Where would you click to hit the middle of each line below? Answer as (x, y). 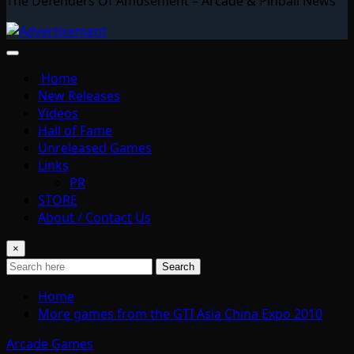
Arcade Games (50, 343)
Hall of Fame (75, 130)
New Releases (79, 95)
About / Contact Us (94, 217)
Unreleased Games (95, 147)
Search (178, 266)
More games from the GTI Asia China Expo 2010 (180, 313)
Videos (58, 113)
